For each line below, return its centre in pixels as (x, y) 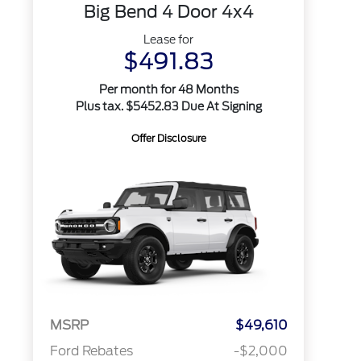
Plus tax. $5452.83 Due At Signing (168, 106)
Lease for (169, 39)
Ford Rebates (91, 351)
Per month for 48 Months (168, 89)
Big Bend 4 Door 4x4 (168, 12)
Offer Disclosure (168, 138)
